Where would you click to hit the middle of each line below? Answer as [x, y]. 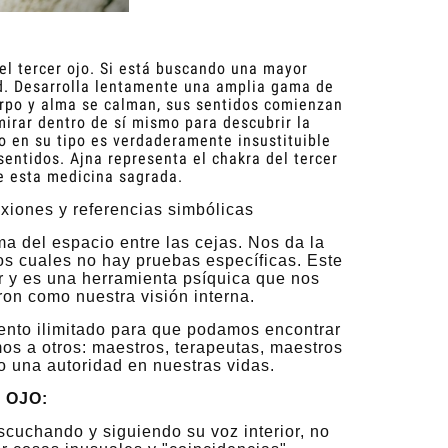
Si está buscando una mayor [203, 68]
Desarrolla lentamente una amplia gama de [174, 86]
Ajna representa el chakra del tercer [204, 158]
